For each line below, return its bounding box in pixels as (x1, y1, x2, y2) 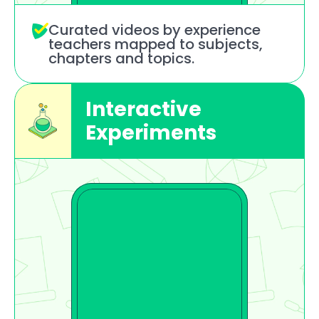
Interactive (85, 95, 202, 123)
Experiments (85, 119, 216, 147)
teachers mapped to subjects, (48, 34, 263, 54)
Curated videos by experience (48, 20, 261, 40)
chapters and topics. (48, 48, 194, 68)
